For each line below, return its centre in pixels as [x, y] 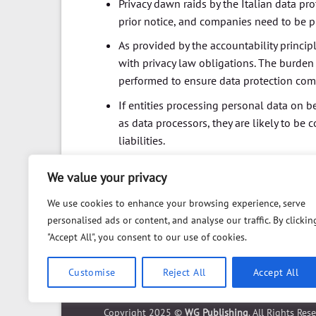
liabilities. [141, 140]
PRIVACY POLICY [200, 291]
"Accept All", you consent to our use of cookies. [147, 237]
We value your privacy [107, 177]
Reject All [184, 272]
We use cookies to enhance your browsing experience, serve [176, 203]
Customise [92, 272]
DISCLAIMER [266, 291]
